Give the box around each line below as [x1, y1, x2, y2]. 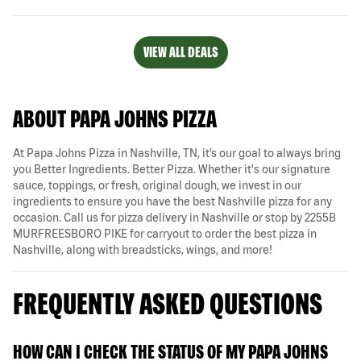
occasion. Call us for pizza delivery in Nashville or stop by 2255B [13, 210, 336, 224]
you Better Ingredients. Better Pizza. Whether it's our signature [13, 162, 330, 176]
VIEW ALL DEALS [143, 43, 218, 60]
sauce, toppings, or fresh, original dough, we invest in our [13, 178, 301, 192]
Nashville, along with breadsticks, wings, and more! [13, 243, 272, 256]
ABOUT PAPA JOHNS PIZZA [13, 104, 217, 132]
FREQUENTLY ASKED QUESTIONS [13, 285, 322, 321]
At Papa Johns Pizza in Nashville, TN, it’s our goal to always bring [13, 146, 341, 160]
